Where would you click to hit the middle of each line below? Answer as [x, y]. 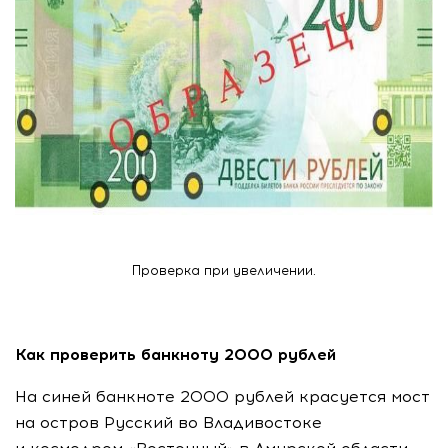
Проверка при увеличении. [224, 270]
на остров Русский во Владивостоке [168, 422]
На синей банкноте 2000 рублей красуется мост [222, 396]
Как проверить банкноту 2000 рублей [178, 354]
